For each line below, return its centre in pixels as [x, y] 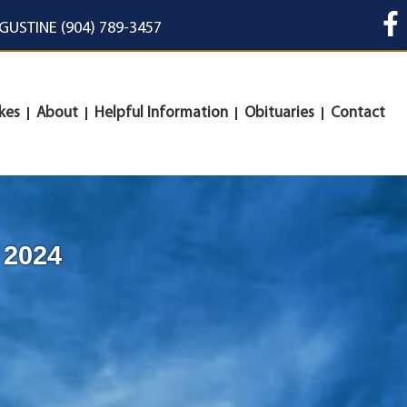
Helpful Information [161, 114]
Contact [358, 114]
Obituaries [279, 114]
